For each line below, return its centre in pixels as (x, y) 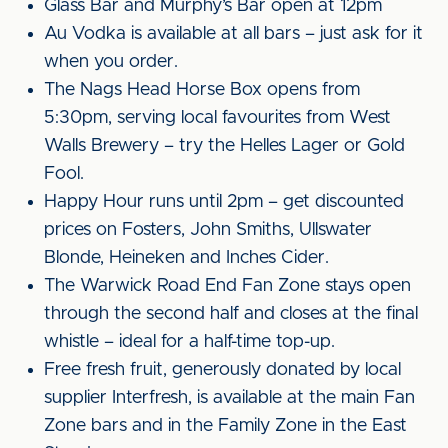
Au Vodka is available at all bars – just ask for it (233, 34)
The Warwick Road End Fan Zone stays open (227, 286)
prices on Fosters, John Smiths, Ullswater (208, 230)
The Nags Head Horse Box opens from (202, 90)
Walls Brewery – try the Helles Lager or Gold (224, 146)
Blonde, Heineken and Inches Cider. (186, 258)
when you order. (111, 62)
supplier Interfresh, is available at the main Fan (229, 398)
